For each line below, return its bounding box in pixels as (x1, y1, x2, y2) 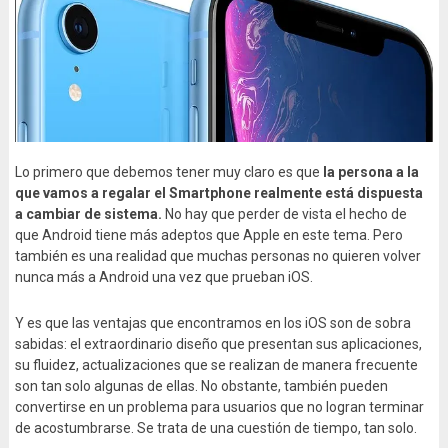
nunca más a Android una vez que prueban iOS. (14, 269, 313, 286)
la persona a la (322, 164, 419, 181)
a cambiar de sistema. (14, 206, 162, 223)
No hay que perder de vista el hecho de (161, 206, 407, 223)
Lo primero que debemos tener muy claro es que (14, 164, 323, 181)
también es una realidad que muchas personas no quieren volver (14, 248, 421, 265)
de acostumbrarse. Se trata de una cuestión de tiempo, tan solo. (14, 420, 417, 437)
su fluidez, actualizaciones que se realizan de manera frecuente (14, 357, 418, 374)
